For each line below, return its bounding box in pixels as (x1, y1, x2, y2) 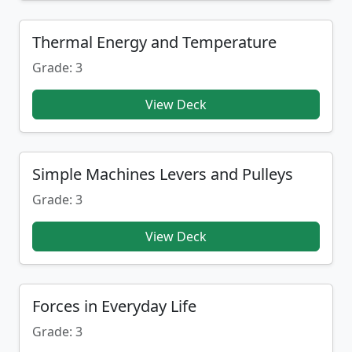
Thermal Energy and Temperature (32, 31, 277, 53)
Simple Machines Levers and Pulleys (32, 163, 293, 185)
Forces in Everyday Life (32, 295, 196, 317)
